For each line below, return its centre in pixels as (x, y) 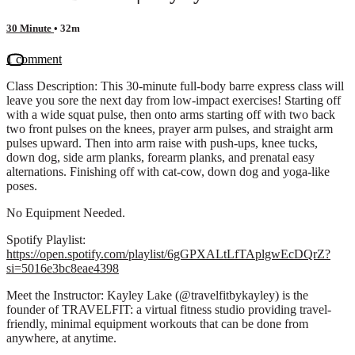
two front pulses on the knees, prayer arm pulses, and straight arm (170, 128)
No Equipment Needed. (66, 212)
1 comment (34, 59)
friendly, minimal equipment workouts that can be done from (157, 323)
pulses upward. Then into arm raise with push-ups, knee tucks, (162, 143)
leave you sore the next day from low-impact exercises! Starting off (174, 100)
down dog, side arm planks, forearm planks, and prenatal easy (160, 157)
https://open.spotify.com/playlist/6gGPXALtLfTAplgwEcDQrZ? (168, 254)
